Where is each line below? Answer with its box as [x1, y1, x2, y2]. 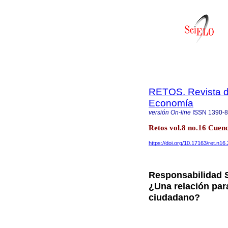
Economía [149, 98, 193, 108]
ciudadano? [149, 192, 200, 203]
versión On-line [149, 109, 191, 116]
